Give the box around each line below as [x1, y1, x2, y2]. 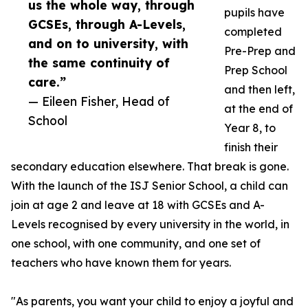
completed [224, 25, 282, 39]
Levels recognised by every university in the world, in [11, 217, 289, 232]
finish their [224, 140, 278, 155]
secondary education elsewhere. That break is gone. [11, 159, 289, 174]
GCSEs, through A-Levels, [28, 16, 186, 32]
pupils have [224, 5, 285, 20]
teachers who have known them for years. [11, 256, 231, 270]
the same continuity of [28, 55, 170, 71]
